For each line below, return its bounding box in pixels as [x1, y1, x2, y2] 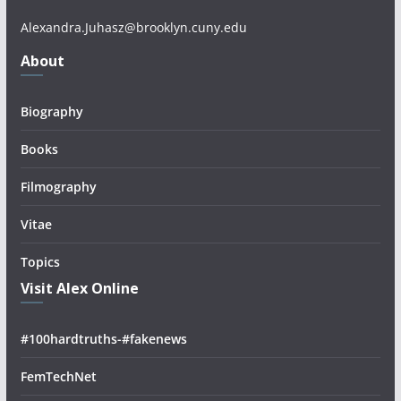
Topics [20, 253, 60, 271]
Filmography [20, 178, 97, 196]
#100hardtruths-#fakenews [20, 330, 187, 348]
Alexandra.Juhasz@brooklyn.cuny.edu [20, 19, 247, 37]
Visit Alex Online [20, 278, 139, 299]
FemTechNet [20, 368, 97, 386]
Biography [20, 103, 83, 121]
